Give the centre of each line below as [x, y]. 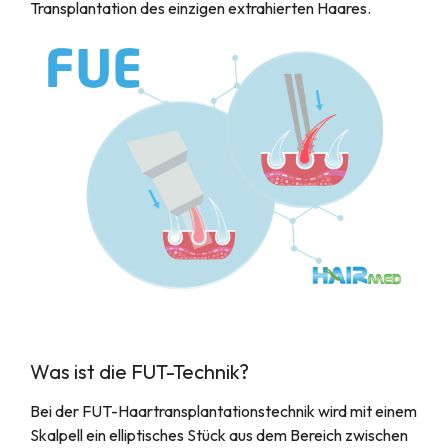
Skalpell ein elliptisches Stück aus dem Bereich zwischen [219, 435]
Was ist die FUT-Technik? [139, 372]
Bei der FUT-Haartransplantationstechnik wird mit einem [223, 411]
